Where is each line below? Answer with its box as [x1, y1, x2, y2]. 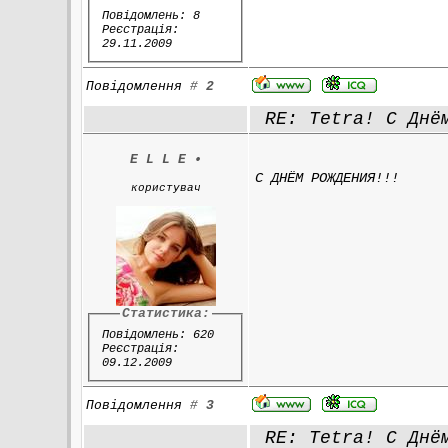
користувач [130, 182, 201, 194]
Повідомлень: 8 [101, 8, 200, 23]
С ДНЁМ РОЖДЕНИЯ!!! [255, 170, 400, 186]
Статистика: [121, 306, 210, 321]
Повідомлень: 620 [101, 327, 214, 342]
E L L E [129, 152, 186, 167]
